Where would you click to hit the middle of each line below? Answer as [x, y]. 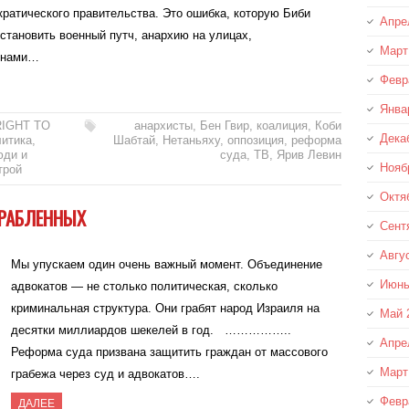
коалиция [282, 125]
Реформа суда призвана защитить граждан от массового [170, 351]
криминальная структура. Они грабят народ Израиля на [166, 308]
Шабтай [134, 140]
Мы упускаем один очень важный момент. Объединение [167, 264]
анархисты [163, 125]
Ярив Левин [309, 154]
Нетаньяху [191, 140]
